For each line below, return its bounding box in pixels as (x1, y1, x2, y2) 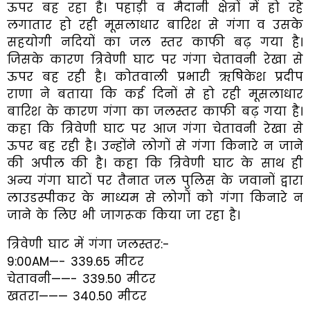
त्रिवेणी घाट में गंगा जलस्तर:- (7, 236, 170, 253)
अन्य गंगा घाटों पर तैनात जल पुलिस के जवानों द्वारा (7, 172, 303, 190)
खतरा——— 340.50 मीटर (7, 288, 147, 305)
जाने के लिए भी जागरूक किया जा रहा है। (7, 207, 240, 224)
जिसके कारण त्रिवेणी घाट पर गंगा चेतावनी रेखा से (7, 51, 303, 69)
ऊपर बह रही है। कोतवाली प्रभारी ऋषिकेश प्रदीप (7, 69, 303, 86)
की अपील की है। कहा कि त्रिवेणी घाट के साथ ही (7, 155, 303, 172)
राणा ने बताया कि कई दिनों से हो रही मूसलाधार (7, 86, 303, 103)
